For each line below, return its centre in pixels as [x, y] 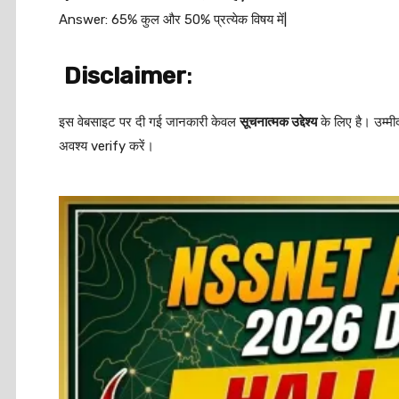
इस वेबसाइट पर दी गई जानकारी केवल [149, 122]
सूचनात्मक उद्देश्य [278, 122]
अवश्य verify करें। [106, 146]
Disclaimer [125, 76]
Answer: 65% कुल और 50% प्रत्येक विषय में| [173, 20]
